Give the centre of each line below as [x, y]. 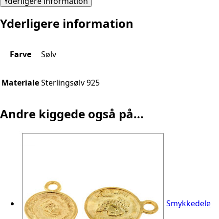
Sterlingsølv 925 [70, 83]
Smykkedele [188, 203]
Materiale [20, 83]
